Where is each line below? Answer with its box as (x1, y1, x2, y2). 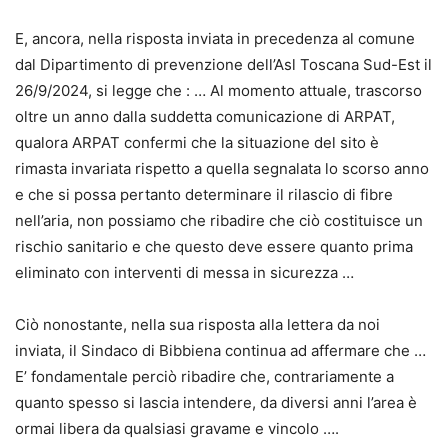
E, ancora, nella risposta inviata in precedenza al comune (15, 28, 415, 48)
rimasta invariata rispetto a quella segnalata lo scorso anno (15, 158, 429, 178)
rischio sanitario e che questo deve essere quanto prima (15, 236, 413, 256)
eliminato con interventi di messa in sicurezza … (15, 262, 354, 282)
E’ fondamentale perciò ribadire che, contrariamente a (15, 366, 394, 386)
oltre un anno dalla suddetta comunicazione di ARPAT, (15, 106, 395, 126)
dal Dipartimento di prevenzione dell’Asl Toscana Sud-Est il (15, 54, 432, 74)
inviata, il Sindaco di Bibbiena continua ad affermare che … (15, 340, 426, 360)
